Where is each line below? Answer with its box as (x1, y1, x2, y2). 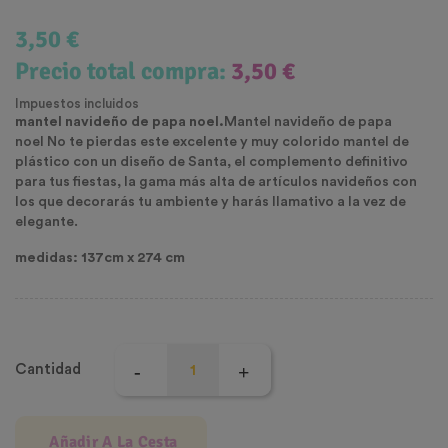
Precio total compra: (15, 56, 231, 87)
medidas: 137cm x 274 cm (15, 251, 185, 266)
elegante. (15, 215, 78, 230)
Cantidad (15, 362, 81, 378)
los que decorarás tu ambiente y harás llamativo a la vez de (15, 195, 406, 210)
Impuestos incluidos (15, 97, 139, 111)
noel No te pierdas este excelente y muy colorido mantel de (15, 135, 409, 150)
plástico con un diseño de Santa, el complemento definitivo (15, 155, 408, 170)
